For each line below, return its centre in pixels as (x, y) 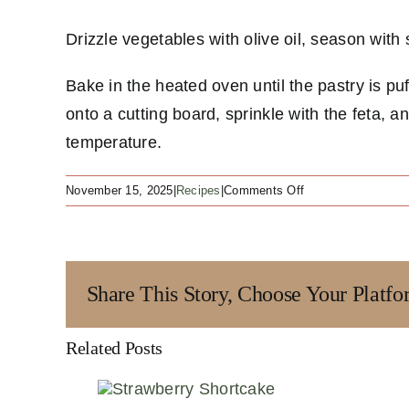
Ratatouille (333, 209)
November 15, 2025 (120, 190)
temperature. (114, 142)
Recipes (198, 190)
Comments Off (264, 190)
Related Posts (115, 347)
